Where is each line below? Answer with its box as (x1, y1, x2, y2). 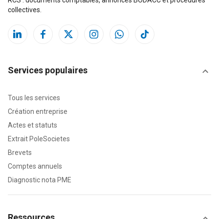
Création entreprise (8, 108, 67, 116)
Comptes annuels (8, 162, 62, 171)
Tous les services (8, 94, 60, 102)
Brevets (8, 149, 32, 157)
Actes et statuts (8, 121, 57, 130)
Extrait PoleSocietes (8, 135, 70, 143)
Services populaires (8, 65, 88, 76)
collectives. (8, 6, 42, 14)
